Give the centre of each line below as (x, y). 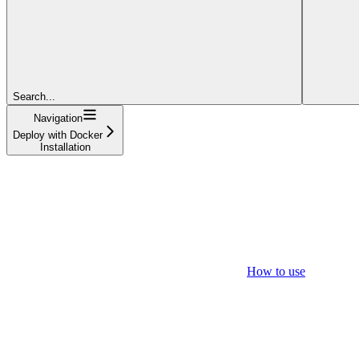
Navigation (58, 118)
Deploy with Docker (58, 135)
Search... (34, 96)
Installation (65, 147)
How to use (276, 271)
